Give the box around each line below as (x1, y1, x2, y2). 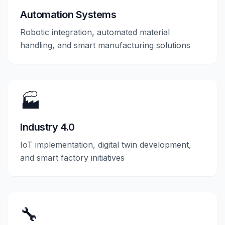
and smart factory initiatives (20, 153, 125, 163)
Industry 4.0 (20, 121, 74, 133)
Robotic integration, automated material (20, 27, 170, 37)
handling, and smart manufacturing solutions (20, 40, 190, 50)
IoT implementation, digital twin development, (20, 140, 191, 150)
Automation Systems (20, 9, 116, 21)
